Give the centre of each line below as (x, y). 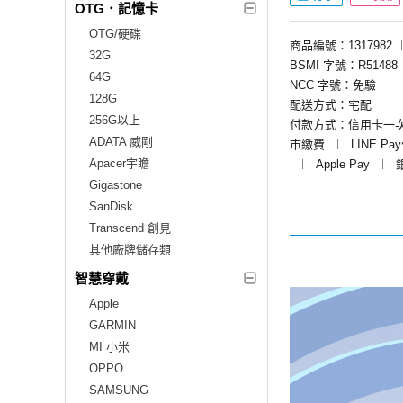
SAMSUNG (119, 390)
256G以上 (115, 120)
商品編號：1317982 (341, 45)
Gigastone (116, 184)
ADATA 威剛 (121, 141)
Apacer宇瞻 (119, 163)
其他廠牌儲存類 (130, 249)
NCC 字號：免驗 (333, 85)
